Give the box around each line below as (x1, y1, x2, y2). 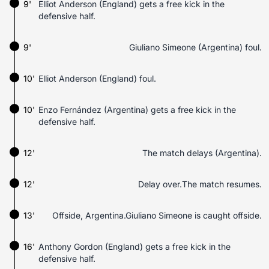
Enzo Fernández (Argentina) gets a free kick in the (38, 104, 236, 115)
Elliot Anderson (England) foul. (38, 73, 156, 83)
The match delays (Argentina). (142, 148, 262, 158)
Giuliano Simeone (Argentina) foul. (129, 42, 262, 52)
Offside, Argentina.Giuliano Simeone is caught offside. (52, 210, 262, 220)
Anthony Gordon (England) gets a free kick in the (38, 241, 231, 252)
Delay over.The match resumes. (138, 179, 262, 189)
